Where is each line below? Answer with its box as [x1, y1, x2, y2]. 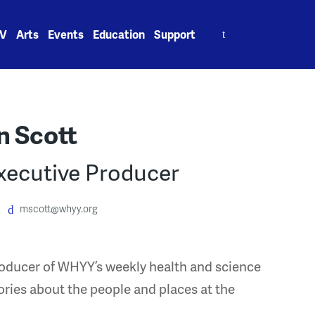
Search [205, 18, 242, 34]
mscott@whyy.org [20, 202, 98, 216]
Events [48, 26, 84, 42]
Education [93, 26, 146, 42]
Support [154, 26, 196, 42]
